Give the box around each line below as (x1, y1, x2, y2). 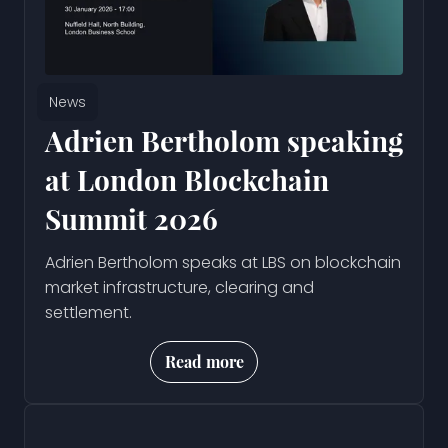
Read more (165, 351, 245, 373)
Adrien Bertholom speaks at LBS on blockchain (45, 251, 401, 275)
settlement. (45, 301, 132, 325)
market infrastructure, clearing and (45, 276, 314, 300)
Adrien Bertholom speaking (45, 122, 403, 160)
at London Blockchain (45, 161, 329, 199)
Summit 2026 (45, 200, 218, 238)
